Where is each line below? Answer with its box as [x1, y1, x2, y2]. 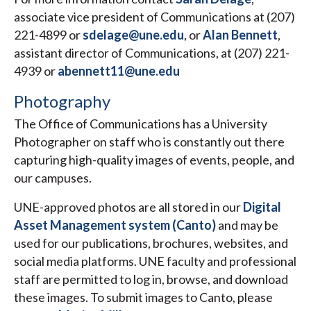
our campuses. [14, 170, 92, 186]
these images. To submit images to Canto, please [14, 289, 273, 305]
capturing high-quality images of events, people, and [14, 152, 294, 168]
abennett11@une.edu [58, 63, 180, 79]
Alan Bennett [203, 27, 278, 43]
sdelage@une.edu [83, 27, 184, 43]
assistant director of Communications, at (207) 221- [14, 45, 289, 61]
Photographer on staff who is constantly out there [14, 134, 285, 150]
